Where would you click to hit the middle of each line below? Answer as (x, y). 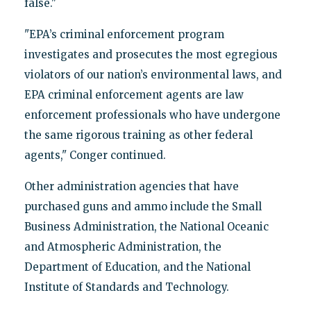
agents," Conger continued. (95, 155)
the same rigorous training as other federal (138, 135)
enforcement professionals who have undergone (152, 115)
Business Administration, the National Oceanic (146, 226)
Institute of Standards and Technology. (126, 287)
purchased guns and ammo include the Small (143, 206)
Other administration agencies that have (131, 186)
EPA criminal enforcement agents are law (134, 94)
